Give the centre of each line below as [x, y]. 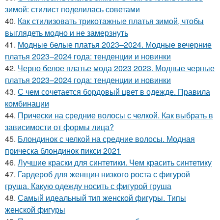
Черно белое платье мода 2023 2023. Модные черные [116, 68]
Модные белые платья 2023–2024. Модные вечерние [115, 44]
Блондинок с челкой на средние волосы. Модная [106, 139]
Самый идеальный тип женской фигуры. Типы [102, 198]
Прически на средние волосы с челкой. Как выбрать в [115, 115]
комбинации [27, 103]
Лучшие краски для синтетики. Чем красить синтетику [115, 162]
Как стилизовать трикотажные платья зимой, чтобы [111, 21]
